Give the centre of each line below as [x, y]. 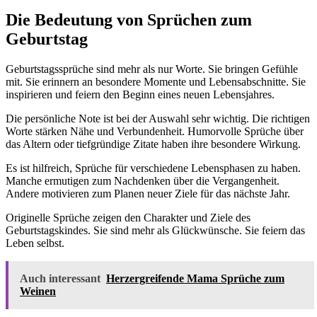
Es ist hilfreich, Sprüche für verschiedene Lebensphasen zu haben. [153, 168]
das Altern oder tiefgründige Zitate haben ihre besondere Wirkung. [153, 144]
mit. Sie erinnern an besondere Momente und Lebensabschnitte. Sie [156, 82]
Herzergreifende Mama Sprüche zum [195, 279]
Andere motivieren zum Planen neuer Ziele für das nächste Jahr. [148, 194]
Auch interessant [60, 279]
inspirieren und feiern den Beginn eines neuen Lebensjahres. [140, 95]
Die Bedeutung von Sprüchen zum [129, 20]
